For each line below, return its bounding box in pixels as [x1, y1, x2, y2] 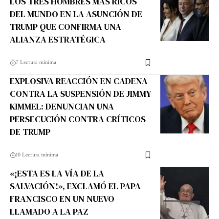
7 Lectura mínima [16, 59, 56, 66]
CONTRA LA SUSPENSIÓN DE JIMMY [10, 88, 151, 100]
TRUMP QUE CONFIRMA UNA [10, 21, 121, 33]
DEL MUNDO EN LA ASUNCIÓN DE [10, 8, 142, 21]
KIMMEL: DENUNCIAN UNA [10, 100, 114, 113]
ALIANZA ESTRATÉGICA [10, 33, 106, 46]
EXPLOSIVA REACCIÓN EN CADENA [10, 75, 148, 88]
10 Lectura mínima [16, 151, 58, 159]
